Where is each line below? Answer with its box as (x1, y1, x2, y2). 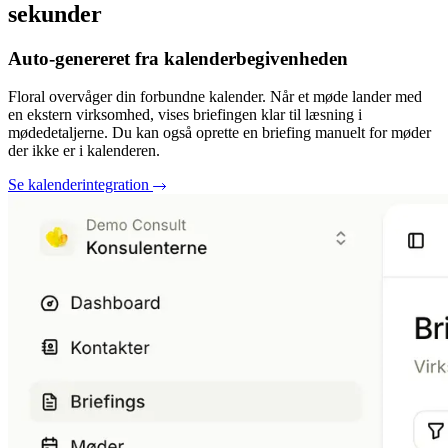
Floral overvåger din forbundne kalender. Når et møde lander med (8, 88, 422, 106)
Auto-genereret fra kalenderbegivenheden (8, 47, 348, 69)
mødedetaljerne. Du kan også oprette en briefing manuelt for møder (8, 124, 431, 142)
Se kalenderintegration (8, 176, 153, 194)
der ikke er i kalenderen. (8, 142, 160, 160)
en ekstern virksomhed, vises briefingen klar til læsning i (8, 106, 362, 124)
